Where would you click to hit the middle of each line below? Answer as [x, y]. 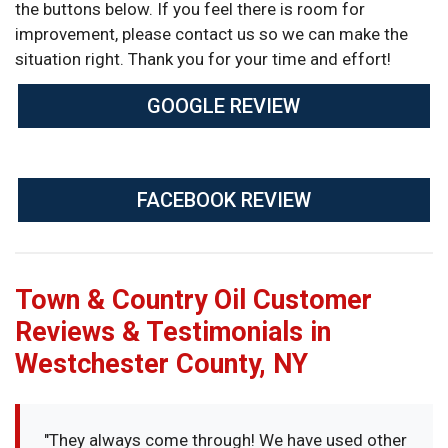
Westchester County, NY [161, 363]
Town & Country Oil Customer [193, 299]
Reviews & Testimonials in [173, 331]
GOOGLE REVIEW [224, 106]
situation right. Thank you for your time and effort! [203, 58]
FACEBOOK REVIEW [224, 199]
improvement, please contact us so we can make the [211, 33]
